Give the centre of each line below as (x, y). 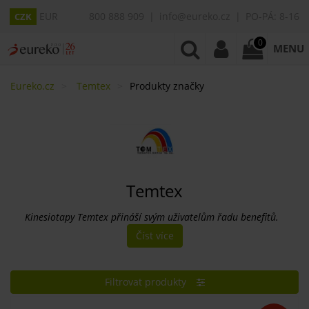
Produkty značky (167, 86)
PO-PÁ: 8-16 (272, 16)
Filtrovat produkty (145, 281)
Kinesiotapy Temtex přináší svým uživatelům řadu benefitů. (152, 217)
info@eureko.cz (195, 16)
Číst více (154, 235)
